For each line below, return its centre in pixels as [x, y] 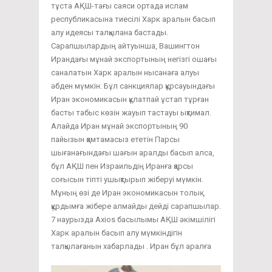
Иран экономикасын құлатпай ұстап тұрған [130, 99]
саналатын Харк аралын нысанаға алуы [125, 72]
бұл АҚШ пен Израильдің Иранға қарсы [122, 166]
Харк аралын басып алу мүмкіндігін [117, 233]
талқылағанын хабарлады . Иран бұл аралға [131, 246]
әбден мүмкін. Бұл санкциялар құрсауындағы [133, 86]
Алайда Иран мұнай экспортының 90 [119, 126]
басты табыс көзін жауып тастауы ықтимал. [131, 112]
